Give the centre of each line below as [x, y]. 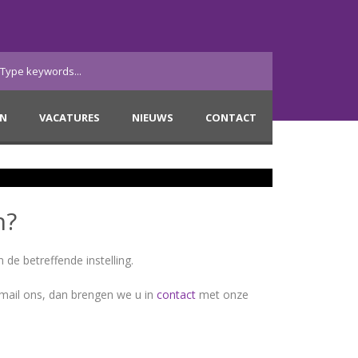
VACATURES [70, 117]
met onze [222, 294]
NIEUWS [153, 117]
